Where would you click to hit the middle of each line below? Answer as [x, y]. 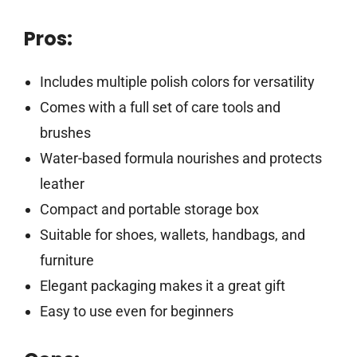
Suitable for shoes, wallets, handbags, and [172, 235]
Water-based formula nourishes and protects [180, 159]
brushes [65, 133]
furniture [67, 261]
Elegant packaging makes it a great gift [162, 286]
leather [62, 184]
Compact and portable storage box [149, 210]
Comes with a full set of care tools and [160, 108]
